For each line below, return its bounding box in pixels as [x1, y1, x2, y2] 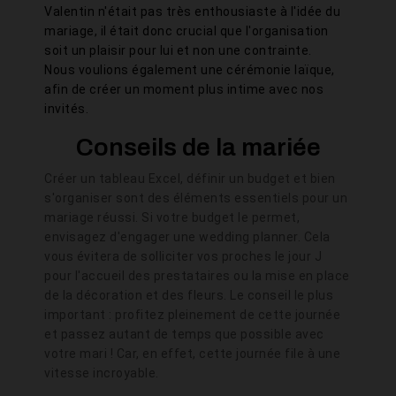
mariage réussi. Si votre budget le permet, [44, 210, 300, 225]
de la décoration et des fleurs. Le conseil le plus [44, 288, 333, 302]
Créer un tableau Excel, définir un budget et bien [44, 171, 336, 186]
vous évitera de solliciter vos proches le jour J [44, 249, 322, 263]
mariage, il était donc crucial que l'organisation [44, 24, 329, 38]
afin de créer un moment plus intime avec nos [44, 82, 324, 96]
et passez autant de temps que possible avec [44, 327, 324, 341]
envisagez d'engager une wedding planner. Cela [44, 230, 331, 244]
